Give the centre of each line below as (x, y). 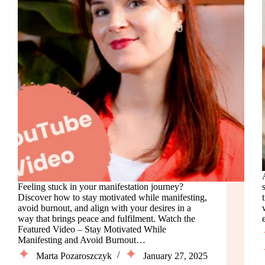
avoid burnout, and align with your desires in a (104, 208)
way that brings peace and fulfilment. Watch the (106, 218)
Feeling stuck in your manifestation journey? (101, 186)
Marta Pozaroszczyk (74, 256)
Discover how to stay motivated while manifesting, (112, 197)
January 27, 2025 (175, 256)
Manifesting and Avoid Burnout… (82, 240)
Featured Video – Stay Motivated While (92, 229)
